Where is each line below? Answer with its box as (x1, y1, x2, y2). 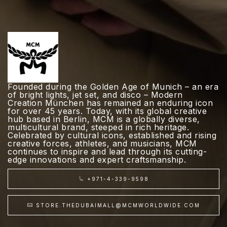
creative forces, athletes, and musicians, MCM (8, 138, 197, 148)
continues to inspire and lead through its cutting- (8, 146, 207, 157)
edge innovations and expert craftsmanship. (8, 155, 186, 165)
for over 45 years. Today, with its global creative (8, 106, 207, 116)
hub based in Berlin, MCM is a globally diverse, (8, 114, 200, 124)
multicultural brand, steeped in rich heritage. (8, 122, 189, 132)
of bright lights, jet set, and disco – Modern (8, 90, 183, 100)
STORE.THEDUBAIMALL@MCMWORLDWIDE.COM (35, 202, 200, 208)
